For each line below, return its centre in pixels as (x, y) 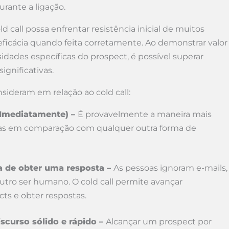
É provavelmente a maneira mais (145, 114)
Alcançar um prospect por (159, 222)
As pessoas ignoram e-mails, (170, 168)
